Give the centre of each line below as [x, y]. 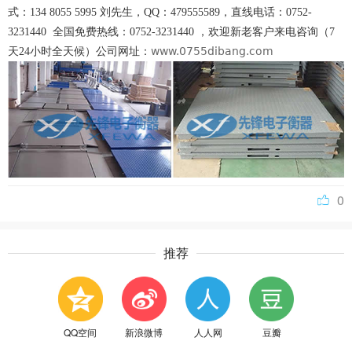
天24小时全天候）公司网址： [79, 51]
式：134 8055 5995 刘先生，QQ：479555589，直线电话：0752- [160, 12]
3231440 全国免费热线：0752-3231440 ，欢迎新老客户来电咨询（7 [171, 32]
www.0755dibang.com [212, 51]
